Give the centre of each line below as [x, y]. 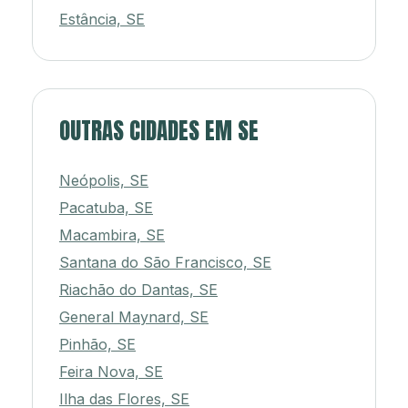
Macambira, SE [112, 235]
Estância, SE [102, 20]
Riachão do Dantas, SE [138, 290]
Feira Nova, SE [111, 372]
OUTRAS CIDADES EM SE [159, 131]
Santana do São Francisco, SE [165, 263]
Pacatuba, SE [106, 208]
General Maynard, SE [134, 317]
